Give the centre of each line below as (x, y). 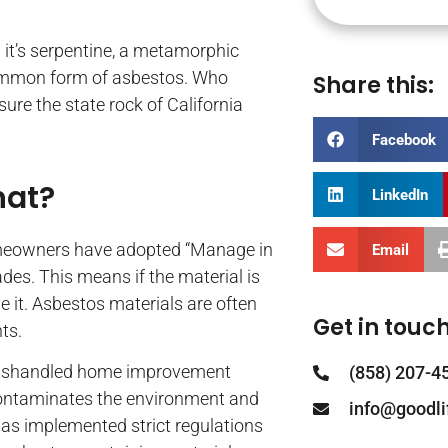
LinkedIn (399, 194)
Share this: (373, 86)
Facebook (403, 139)
